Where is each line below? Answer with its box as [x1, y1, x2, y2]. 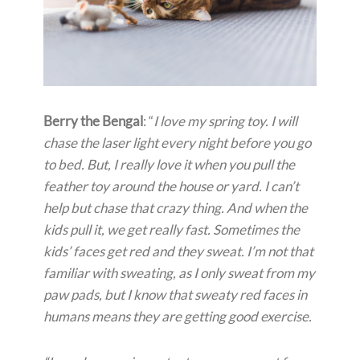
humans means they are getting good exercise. [43, 308, 312, 325]
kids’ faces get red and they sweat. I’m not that [43, 243, 313, 260]
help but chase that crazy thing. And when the [43, 199, 308, 217]
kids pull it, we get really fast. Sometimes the [43, 221, 300, 239]
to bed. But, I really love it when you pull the [43, 156, 295, 174]
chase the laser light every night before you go [43, 134, 311, 152]
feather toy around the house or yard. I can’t [43, 178, 299, 195]
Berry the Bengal [43, 112, 143, 130]
